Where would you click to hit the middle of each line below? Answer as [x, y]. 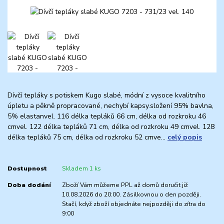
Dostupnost [27, 169]
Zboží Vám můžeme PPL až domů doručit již [125, 185]
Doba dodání [29, 185]
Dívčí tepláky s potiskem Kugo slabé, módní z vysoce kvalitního [106, 95]
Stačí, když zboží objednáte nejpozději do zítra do [133, 204]
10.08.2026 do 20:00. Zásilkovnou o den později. [131, 194]
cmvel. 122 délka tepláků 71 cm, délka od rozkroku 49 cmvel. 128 [111, 126]
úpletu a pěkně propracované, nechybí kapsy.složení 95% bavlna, [110, 105]
